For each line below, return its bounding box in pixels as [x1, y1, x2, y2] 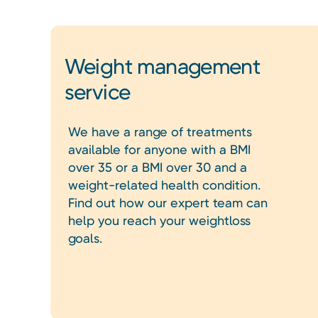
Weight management [64, 54, 261, 79]
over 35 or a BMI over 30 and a [67, 160, 247, 175]
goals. [67, 231, 102, 246]
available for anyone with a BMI [67, 142, 251, 158]
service [64, 79, 131, 105]
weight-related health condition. [67, 177, 261, 193]
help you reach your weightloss [67, 213, 251, 229]
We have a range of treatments [67, 124, 252, 140]
